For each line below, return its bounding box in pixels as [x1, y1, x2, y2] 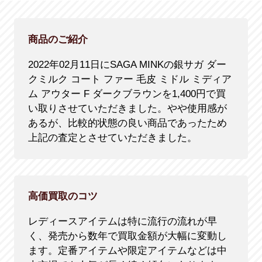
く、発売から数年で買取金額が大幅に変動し [27, 230, 227, 242]
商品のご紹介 [27, 33, 88, 45]
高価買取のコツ [27, 191, 98, 202]
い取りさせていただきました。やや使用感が [27, 102, 227, 114]
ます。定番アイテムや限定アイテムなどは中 [27, 245, 227, 257]
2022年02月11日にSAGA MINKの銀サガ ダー [27, 58, 226, 70]
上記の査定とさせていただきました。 [27, 132, 197, 143]
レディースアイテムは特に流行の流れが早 [27, 216, 217, 227]
